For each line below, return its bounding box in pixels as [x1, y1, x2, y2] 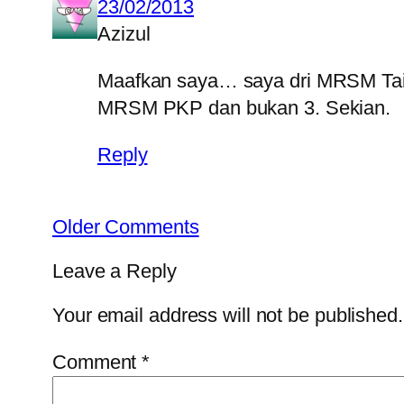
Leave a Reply [52, 259, 177, 282]
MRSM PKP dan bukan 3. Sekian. [97, 96, 391, 119]
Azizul [97, 22, 151, 45]
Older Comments [52, 215, 199, 238]
